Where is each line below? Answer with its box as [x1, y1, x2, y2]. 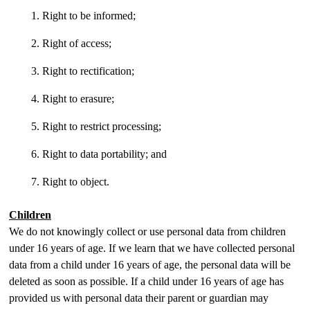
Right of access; [42, 37, 111, 49]
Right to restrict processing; [42, 120, 161, 132]
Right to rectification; [42, 65, 134, 77]
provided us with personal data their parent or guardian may [9, 292, 268, 304]
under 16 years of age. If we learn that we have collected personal [9, 242, 295, 254]
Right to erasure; [42, 93, 114, 104]
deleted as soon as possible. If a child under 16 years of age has [9, 275, 284, 287]
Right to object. [42, 176, 109, 188]
